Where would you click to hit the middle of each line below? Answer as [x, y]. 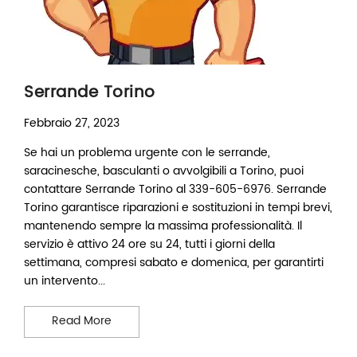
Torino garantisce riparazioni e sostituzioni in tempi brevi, [178, 208]
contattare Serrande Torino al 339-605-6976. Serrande [175, 190]
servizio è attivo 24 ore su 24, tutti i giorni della [149, 245]
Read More [82, 321]
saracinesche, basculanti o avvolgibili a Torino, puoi [164, 171]
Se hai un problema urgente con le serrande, [147, 153]
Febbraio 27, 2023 [72, 124]
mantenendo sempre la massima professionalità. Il [163, 226]
